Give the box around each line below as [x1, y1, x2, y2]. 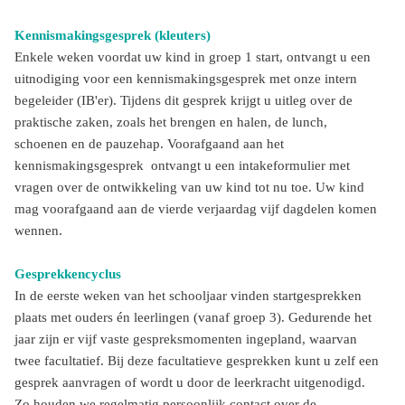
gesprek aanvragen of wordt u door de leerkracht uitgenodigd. [14, 375, 365, 390]
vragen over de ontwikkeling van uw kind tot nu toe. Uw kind [14, 180, 364, 194]
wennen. [14, 223, 66, 238]
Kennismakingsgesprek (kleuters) [14, 28, 211, 42]
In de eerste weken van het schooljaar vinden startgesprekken [14, 288, 362, 303]
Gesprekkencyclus [14, 267, 121, 281]
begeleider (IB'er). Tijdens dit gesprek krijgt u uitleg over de [14, 93, 353, 108]
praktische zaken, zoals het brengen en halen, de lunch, [14, 115, 327, 129]
